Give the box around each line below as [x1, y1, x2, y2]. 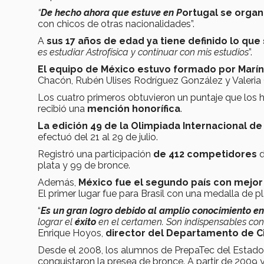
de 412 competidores [151, 148, 257, 160]
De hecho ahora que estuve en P [41, 6, 182, 18]
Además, [38, 176, 78, 188]
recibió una [38, 103, 85, 114]
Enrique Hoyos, [38, 227, 105, 239]
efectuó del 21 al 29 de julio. [38, 131, 158, 143]
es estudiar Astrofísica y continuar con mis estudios [38, 46, 249, 58]
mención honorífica [85, 103, 180, 114]
